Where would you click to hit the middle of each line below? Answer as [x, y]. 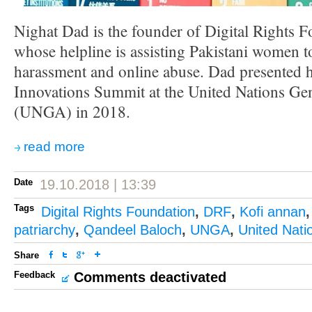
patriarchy [45, 230]
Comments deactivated [150, 277]
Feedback [34, 275]
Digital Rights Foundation [118, 212]
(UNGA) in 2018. [72, 112]
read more [54, 147]
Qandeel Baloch [133, 230]
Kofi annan [273, 212]
